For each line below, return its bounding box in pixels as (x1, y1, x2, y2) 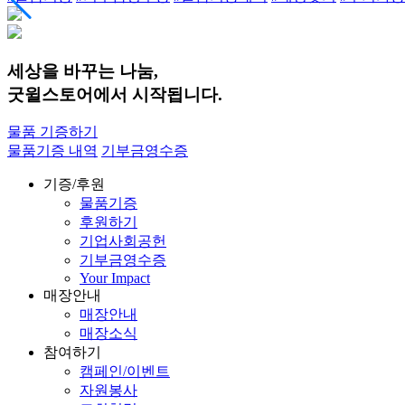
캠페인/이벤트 (80, 363, 170, 380)
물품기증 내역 (7, 143, 98, 159)
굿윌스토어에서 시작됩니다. (7, 84, 222, 104)
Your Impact (80, 270, 150, 287)
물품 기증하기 (7, 124, 98, 140)
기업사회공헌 (80, 233, 166, 250)
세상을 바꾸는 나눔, (7, 61, 158, 80)
